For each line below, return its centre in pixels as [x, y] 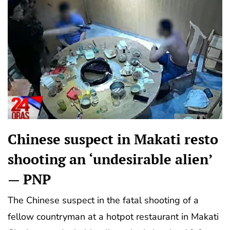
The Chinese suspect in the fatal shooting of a [103, 200]
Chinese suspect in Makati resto [113, 139]
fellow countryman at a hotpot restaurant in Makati [113, 217]
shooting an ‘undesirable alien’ [110, 159]
